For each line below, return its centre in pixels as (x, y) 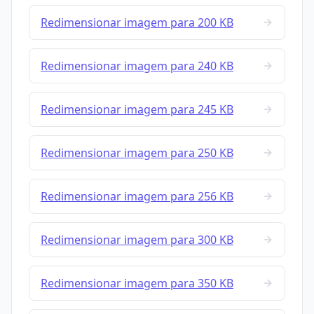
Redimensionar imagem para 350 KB (137, 284)
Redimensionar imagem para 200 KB (137, 23)
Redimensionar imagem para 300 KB (137, 240)
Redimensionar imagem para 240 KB (137, 66)
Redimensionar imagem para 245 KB (137, 110)
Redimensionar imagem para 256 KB (137, 197)
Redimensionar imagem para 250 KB (137, 153)
